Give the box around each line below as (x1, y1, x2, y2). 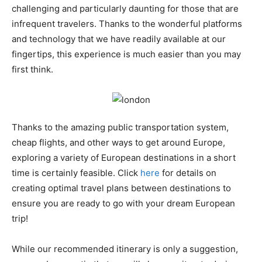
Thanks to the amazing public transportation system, (12, 121, 229, 133)
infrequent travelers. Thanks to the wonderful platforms (12, 18, 242, 29)
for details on (160, 167, 216, 178)
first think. (12, 63, 53, 75)
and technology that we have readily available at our (12, 33, 226, 44)
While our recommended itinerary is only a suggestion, (12, 243, 238, 254)
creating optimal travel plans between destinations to (12, 182, 231, 194)
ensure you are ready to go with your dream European (12, 197, 235, 209)
